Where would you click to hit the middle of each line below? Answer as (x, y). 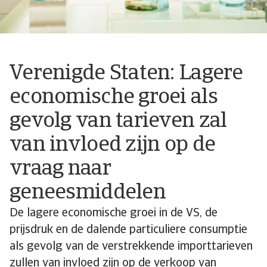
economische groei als (114, 98)
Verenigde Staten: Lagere (126, 74)
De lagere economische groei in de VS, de (114, 213)
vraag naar (60, 169)
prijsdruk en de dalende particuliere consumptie (128, 230)
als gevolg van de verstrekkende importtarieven (131, 247)
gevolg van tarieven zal (118, 122)
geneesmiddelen (88, 193)
